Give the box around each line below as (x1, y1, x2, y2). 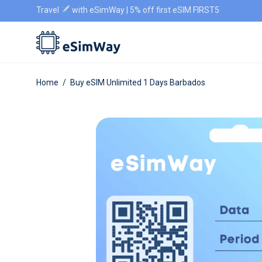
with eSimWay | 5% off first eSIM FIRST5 (70, 5, 219, 15)
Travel (36, 5, 61, 15)
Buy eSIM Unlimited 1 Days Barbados (70, 78, 205, 87)
